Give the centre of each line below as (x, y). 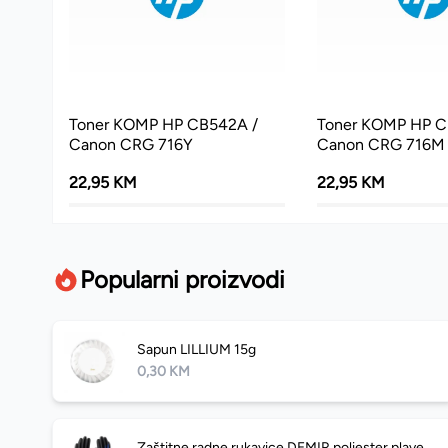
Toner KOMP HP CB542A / (163, 125)
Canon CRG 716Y (131, 145)
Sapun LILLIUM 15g (196, 349)
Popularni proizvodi (182, 280)
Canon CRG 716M (380, 145)
